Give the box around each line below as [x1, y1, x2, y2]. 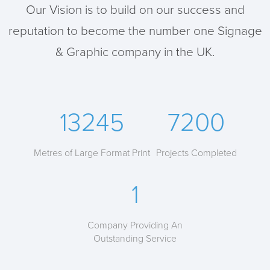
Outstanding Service [93, 232, 177, 245]
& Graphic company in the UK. [55, 44, 215, 60]
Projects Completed [155, 146, 237, 159]
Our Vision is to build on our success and [25, 2, 245, 17]
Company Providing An [87, 219, 183, 231]
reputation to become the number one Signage [8, 23, 262, 39]
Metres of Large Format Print [33, 146, 150, 159]
